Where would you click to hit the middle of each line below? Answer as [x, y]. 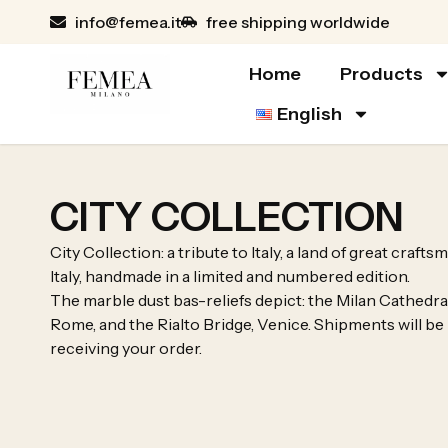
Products [381, 74]
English [310, 114]
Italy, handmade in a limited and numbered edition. [230, 276]
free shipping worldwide [298, 22]
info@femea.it [128, 22]
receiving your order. [126, 348]
